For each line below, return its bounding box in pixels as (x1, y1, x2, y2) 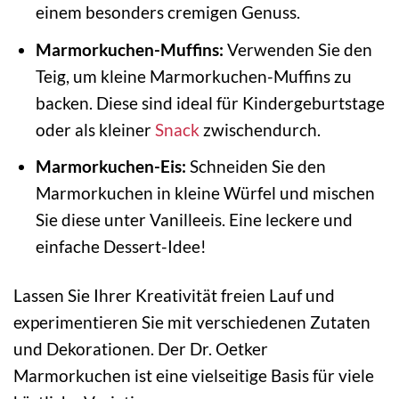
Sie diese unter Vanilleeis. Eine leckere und (35, 209, 353, 231)
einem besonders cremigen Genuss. (35, 2, 300, 23)
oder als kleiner (35, 118, 155, 140)
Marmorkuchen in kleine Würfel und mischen (35, 183, 375, 204)
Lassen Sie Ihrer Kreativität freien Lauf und (13, 285, 335, 306)
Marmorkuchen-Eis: (35, 156, 186, 177)
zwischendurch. (199, 118, 321, 140)
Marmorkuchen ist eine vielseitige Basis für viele (13, 365, 374, 387)
